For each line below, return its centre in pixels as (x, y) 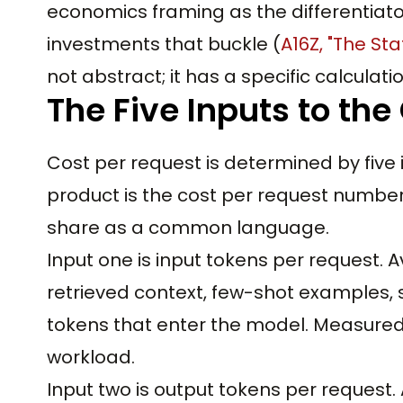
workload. (91, 357)
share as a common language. (188, 227)
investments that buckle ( (164, 44)
